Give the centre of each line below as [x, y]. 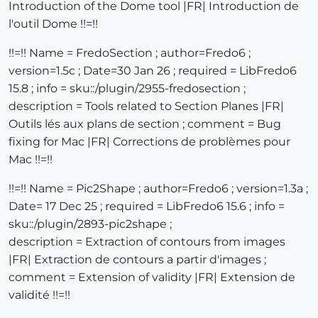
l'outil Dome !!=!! [53, 24]
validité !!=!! [39, 295]
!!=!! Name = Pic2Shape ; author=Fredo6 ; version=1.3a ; [158, 189]
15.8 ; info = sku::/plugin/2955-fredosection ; [127, 89]
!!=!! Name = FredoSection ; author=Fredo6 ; [130, 53]
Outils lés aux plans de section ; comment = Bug [145, 124]
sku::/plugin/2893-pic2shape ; [90, 224]
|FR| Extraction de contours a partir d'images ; [137, 260]
